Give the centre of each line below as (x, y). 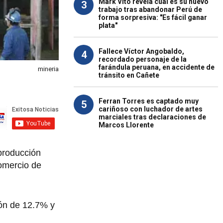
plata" (108, 25)
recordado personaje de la (143, 59)
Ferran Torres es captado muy (149, 101)
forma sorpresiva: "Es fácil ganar (153, 17)
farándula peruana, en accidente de (157, 67)
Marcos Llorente (126, 125)
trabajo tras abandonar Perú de (150, 9)
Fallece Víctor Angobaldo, (141, 51)
